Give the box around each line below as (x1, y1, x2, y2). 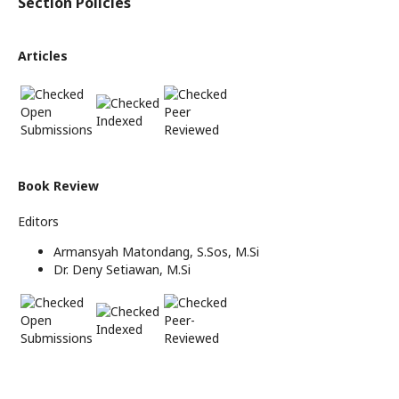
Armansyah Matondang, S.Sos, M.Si (53, 243, 259, 261)
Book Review (18, 177, 99, 195)
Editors (18, 213, 59, 231)
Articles (18, 47, 68, 65)
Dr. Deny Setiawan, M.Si (53, 261, 191, 279)
